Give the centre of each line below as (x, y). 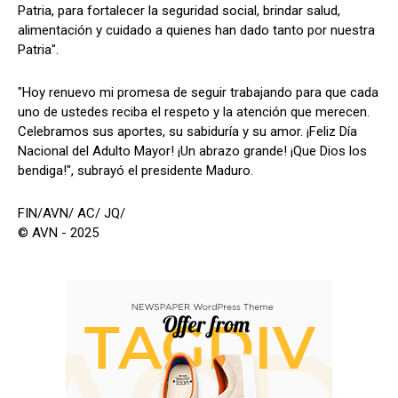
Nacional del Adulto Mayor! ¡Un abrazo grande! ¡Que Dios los (192, 151)
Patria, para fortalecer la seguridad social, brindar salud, (179, 10)
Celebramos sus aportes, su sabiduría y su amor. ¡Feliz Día (187, 131)
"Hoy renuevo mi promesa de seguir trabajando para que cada (198, 92)
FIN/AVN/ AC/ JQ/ (72, 213)
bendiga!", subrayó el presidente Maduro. (135, 170)
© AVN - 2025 (58, 232)
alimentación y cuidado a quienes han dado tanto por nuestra (196, 30)
